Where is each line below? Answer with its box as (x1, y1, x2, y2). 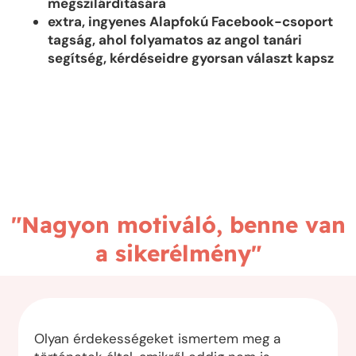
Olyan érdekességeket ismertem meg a (34, 330, 281, 348)
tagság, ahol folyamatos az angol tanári (48, 31, 302, 49)
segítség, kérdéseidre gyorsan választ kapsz (48, 49, 334, 68)
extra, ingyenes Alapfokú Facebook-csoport (48, 13, 333, 31)
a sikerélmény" (95, 239, 261, 268)
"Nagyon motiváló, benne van (10, 211, 346, 239)
